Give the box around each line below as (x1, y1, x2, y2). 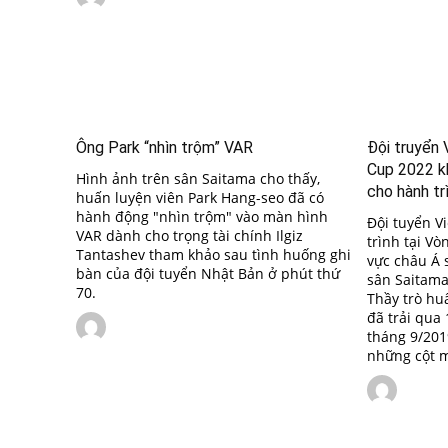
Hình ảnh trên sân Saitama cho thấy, (76, 169, 320, 189)
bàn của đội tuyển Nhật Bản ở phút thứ (76, 264, 340, 284)
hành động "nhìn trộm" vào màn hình (76, 207, 328, 227)
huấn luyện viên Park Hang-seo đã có (76, 188, 324, 208)
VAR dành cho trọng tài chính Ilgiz (76, 226, 303, 246)
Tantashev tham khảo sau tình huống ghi (76, 245, 351, 265)
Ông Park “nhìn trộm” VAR (76, 138, 253, 158)
